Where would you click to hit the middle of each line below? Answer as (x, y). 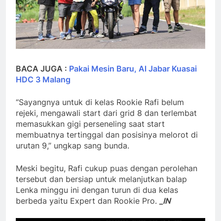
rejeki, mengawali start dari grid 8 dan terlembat (106, 113)
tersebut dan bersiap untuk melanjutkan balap (101, 179)
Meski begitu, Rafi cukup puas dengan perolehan (107, 168)
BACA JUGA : (42, 68)
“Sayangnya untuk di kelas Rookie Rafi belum (100, 102)
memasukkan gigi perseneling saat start (90, 124)
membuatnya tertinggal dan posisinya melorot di (107, 134)
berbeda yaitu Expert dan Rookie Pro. (88, 201)
